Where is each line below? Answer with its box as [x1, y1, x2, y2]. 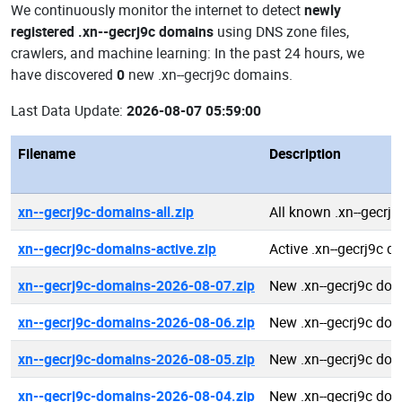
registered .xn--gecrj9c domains [11, 22, 214, 41]
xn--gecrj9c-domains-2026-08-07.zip [18, 275, 255, 295]
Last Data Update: [11, 100, 127, 120]
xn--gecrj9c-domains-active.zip [18, 239, 216, 258]
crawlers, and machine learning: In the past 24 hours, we [11, 43, 364, 63]
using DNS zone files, [214, 22, 349, 41]
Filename [18, 144, 75, 163]
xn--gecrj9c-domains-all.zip [18, 202, 194, 222]
